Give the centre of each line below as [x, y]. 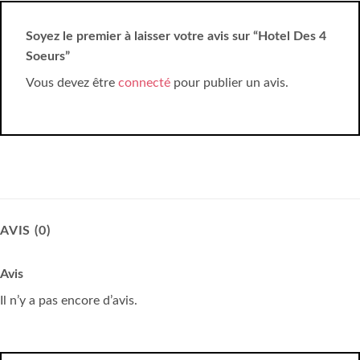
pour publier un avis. [229, 83]
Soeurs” [49, 57]
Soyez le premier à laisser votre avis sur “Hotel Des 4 [176, 37]
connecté [144, 83]
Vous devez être [72, 83]
